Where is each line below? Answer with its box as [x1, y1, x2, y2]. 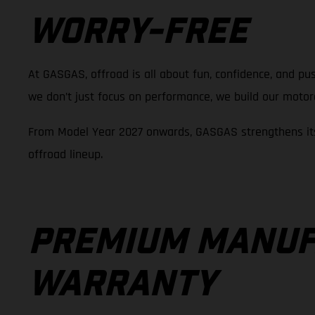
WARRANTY [28, 267, 216, 303]
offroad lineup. [28, 146, 103, 162]
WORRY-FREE [28, 15, 247, 51]
